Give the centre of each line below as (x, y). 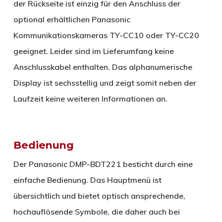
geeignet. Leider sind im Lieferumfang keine (93, 51)
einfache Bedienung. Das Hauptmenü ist (87, 180)
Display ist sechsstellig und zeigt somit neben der (105, 83)
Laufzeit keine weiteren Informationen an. (90, 98)
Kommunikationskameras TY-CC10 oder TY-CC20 (106, 35)
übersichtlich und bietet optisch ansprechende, (99, 195)
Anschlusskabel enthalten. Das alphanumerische (103, 67)
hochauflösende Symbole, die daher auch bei (96, 211)
